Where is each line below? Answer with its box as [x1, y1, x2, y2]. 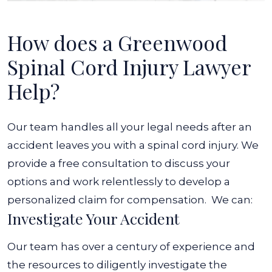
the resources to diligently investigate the [7, 259, 227, 271]
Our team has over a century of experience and [7, 240, 255, 253]
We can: [211, 194, 255, 206]
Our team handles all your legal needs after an [7, 121, 252, 133]
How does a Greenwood [7, 29, 227, 56]
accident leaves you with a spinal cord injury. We [7, 139, 259, 151]
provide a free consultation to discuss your [7, 157, 230, 169]
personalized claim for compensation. [7, 194, 209, 206]
